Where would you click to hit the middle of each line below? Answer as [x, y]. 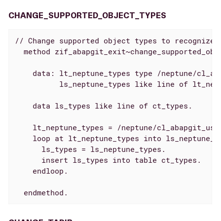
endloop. [41, 171]
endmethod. [41, 193]
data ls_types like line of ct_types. [103, 106]
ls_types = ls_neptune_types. [90, 149]
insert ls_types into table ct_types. [108, 160]
